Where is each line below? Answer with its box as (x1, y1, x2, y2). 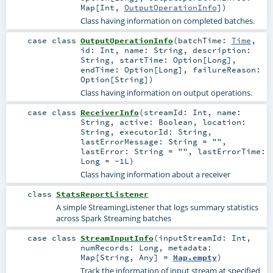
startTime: (119, 55, 173, 65)
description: (192, 45, 251, 55)
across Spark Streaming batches (55, 213, 171, 224)
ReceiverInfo (80, 107, 139, 118)
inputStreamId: (158, 233, 232, 243)
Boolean (158, 117, 193, 127)
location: (202, 117, 246, 127)
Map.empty (172, 252, 217, 263)
